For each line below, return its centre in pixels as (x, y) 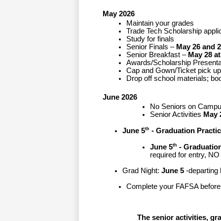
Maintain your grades (160, 23)
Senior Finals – (150, 47)
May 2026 (119, 14)
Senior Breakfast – (156, 55)
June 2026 (120, 97)
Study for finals (150, 39)
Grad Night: (142, 170)
